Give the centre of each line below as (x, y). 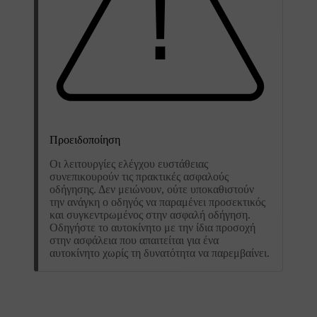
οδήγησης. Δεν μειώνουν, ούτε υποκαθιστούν (152, 190)
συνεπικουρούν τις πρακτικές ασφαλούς (139, 177)
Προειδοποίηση (85, 140)
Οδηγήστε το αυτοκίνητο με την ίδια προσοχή (152, 228)
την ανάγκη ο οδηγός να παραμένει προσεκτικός (157, 202)
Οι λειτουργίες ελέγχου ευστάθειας (129, 164)
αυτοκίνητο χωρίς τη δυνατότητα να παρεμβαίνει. (160, 253)
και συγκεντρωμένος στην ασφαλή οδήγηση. (150, 215)
